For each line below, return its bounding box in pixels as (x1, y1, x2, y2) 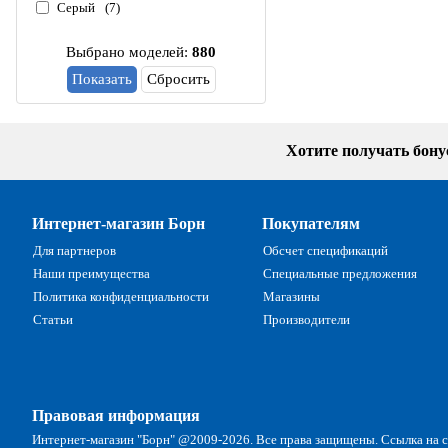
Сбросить (146, 71, 210, 87)
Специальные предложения (263, 265, 417, 281)
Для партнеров (33, 242, 116, 258)
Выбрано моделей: (66, 44, 192, 60)
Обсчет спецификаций (263, 242, 388, 258)
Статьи (33, 311, 73, 327)
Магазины (263, 288, 320, 304)
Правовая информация (32, 406, 200, 424)
